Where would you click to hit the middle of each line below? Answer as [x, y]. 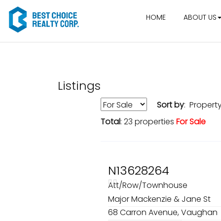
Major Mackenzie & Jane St [160, 199]
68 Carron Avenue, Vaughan [163, 212]
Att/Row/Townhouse [149, 185]
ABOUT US [200, 17]
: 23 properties [148, 122]
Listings [84, 86]
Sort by [170, 105]
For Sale [191, 122]
